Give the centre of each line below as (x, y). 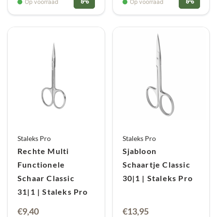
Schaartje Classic (156, 165)
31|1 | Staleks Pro (53, 192)
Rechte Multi (43, 151)
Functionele (41, 165)
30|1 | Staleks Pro (158, 178)
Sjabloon (139, 151)
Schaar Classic (46, 178)
